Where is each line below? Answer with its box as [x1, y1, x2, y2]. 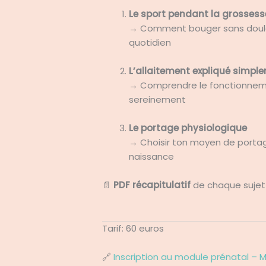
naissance [129, 150, 175, 163]
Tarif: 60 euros [102, 221, 164, 235]
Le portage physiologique [129, 121, 248, 134]
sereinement [129, 93, 186, 106]
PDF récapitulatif [113, 178, 191, 191]
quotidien [129, 36, 172, 49]
